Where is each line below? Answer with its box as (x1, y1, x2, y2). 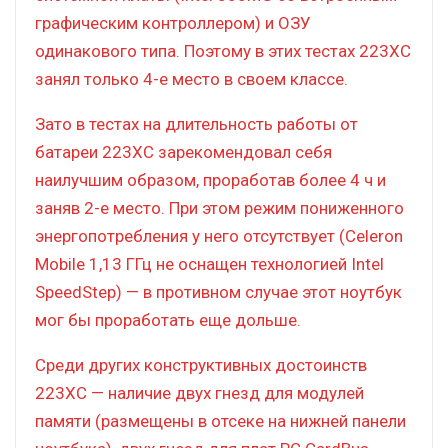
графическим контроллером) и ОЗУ (35, 12, 311, 33)
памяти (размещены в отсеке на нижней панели (35, 410, 406, 431)
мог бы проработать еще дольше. (35, 309, 301, 330)
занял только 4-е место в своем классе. (35, 68, 348, 89)
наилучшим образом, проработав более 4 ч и (35, 169, 386, 190)
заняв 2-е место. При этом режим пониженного (35, 197, 404, 218)
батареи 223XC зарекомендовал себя (35, 141, 332, 162)
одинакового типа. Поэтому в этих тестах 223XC (35, 40, 411, 61)
